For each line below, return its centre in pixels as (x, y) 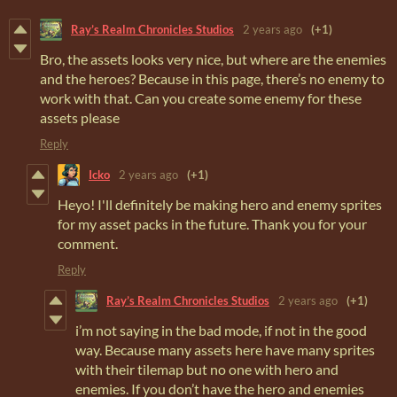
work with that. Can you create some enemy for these (201, 97)
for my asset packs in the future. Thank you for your (212, 223)
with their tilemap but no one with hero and (207, 369)
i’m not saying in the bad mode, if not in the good (221, 330)
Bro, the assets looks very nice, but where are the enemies (213, 58)
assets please (80, 117)
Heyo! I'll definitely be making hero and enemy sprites (220, 204)
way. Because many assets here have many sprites (225, 349)
